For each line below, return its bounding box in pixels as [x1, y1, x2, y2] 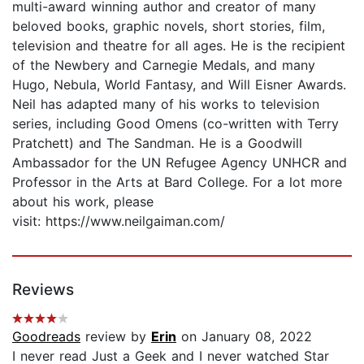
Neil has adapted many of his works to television [12, 95, 319, 112]
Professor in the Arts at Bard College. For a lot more [12, 173, 342, 190]
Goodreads [12, 327, 80, 344]
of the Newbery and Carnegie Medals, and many [12, 56, 315, 73]
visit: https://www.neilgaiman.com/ [12, 212, 225, 229]
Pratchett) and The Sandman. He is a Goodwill [12, 134, 302, 151]
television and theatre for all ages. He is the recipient [12, 37, 345, 54]
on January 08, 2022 [176, 327, 312, 344]
